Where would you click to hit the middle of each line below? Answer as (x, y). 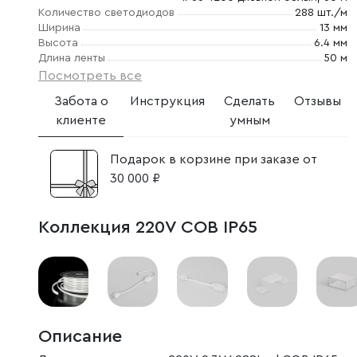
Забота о (81, 101)
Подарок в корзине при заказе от (214, 159)
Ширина (59, 28)
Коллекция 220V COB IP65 (148, 227)
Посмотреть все (90, 76)
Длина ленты (72, 58)
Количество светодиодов (106, 13)
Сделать (250, 101)
